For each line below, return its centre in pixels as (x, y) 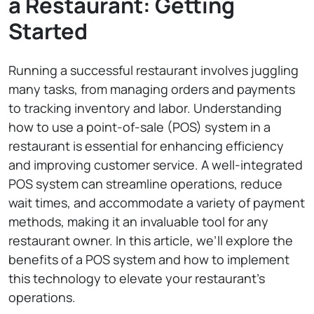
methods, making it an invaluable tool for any (138, 221)
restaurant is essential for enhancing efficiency (146, 146)
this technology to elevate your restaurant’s (137, 278)
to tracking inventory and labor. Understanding (145, 108)
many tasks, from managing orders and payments (152, 89)
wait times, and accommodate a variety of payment (157, 203)
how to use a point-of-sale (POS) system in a (139, 127)
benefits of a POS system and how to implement (149, 259)
